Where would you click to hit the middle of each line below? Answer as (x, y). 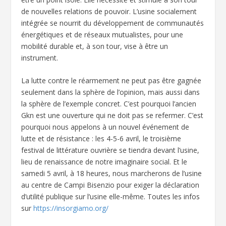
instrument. (40, 58)
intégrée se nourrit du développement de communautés (113, 23)
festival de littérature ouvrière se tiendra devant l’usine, (110, 150)
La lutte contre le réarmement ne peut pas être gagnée (111, 80)
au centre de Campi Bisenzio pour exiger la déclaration (110, 185)
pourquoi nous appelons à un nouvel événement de (105, 127)
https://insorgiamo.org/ (71, 208)
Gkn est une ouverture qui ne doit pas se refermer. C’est (112, 115)
